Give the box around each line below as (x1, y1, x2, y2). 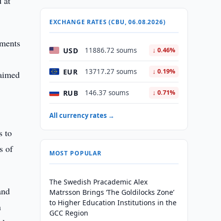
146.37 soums (84, 88, 129, 97)
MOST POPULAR (49, 149, 102, 157)
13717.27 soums (84, 67, 137, 76)
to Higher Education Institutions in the (49, 198, 177, 207)
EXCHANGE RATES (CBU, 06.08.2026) (49, 18, 166, 26)
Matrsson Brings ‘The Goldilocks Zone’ (49, 187, 174, 197)
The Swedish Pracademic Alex (49, 177, 147, 186)
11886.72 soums (84, 46, 137, 55)
